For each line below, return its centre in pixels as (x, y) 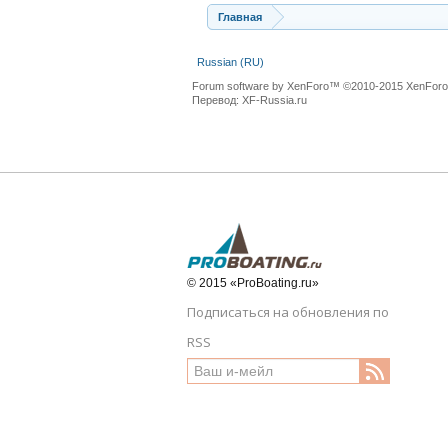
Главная (240, 17)
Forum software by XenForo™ (267, 86)
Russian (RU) (230, 62)
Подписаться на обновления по (288, 312)
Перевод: (217, 100)
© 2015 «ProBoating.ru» (253, 283)
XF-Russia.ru (274, 100)
